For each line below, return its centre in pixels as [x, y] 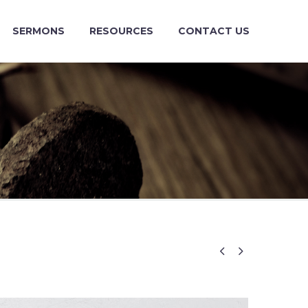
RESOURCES [121, 31]
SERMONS [38, 31]
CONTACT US [214, 31]
